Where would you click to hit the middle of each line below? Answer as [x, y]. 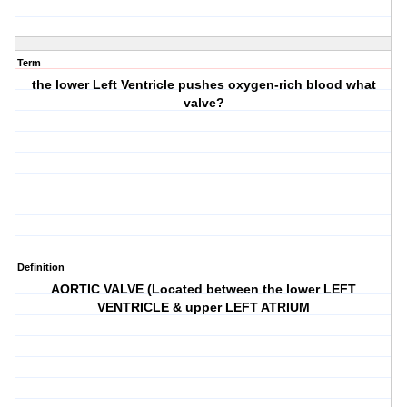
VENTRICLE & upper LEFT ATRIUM [204, 308]
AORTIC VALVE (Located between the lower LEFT [204, 289]
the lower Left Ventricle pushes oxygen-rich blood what [203, 85]
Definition [41, 268]
